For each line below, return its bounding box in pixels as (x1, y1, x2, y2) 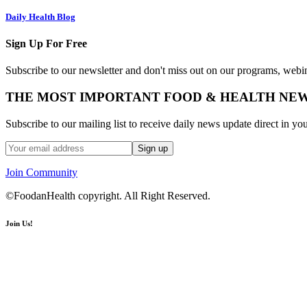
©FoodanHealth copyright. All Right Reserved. (5, 189, 210, 201)
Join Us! (5, 219, 33, 228)
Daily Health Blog (5, 11, 75, 22)
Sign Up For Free (5, 37, 87, 49)
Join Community (5, 166, 77, 178)
